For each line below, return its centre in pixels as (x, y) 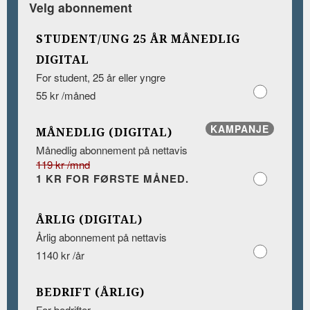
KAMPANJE (239, 129)
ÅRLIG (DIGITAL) (89, 220)
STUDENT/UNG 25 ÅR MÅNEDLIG (138, 39)
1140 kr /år (60, 255)
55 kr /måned (66, 95)
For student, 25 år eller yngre (101, 77)
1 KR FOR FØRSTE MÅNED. (166, 179)
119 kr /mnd (63, 165)
